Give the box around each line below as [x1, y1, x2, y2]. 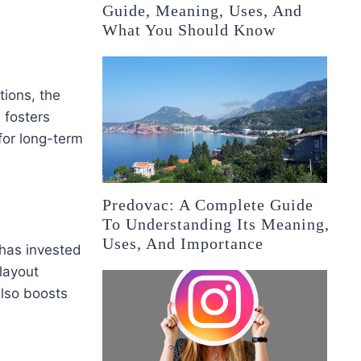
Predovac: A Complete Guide [102, 196, 314, 214]
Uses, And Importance [102, 234, 264, 253]
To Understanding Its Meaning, [102, 215, 330, 234]
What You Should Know [102, 21, 276, 39]
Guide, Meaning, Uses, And [102, 2, 303, 20]
